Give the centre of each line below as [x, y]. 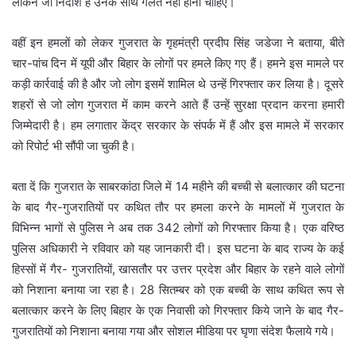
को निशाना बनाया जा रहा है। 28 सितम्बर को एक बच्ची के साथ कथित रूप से [178, 289]
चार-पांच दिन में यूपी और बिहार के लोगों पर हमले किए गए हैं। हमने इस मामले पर [178, 63]
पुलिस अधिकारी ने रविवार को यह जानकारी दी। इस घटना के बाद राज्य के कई [178, 248]
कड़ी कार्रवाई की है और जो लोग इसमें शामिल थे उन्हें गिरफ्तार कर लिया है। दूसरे [178, 83]
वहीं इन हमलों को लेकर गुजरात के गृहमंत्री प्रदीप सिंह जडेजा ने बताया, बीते [178, 42]
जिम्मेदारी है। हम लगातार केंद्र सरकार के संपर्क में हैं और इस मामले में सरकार [178, 125]
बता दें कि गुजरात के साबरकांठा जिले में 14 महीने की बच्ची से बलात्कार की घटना [178, 186]
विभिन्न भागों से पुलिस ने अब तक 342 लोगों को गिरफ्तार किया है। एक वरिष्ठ [178, 227]
